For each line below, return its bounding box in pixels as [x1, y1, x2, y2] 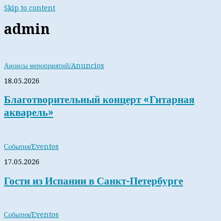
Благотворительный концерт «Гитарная [4, 93, 194, 106]
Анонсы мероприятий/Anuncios [4, 61, 104, 70]
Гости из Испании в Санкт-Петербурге [4, 174, 183, 187]
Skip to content [4, 4, 55, 12]
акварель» [4, 106, 53, 119]
